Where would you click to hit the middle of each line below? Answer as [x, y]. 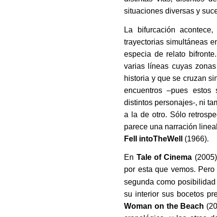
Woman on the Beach [164, 206]
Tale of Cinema [164, 157]
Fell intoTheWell [155, 139]
